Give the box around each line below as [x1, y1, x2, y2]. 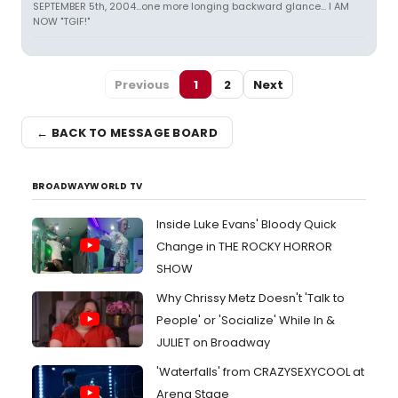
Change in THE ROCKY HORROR [156, 238, 332, 255]
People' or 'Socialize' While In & [156, 312, 335, 329]
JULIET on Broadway [156, 334, 270, 351]
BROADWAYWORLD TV [32, 179, 143, 193]
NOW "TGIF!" [33, 14, 90, 28]
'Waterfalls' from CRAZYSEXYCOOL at [156, 363, 364, 380]
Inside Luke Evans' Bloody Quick [156, 216, 337, 233]
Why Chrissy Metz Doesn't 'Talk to [156, 290, 345, 306]
